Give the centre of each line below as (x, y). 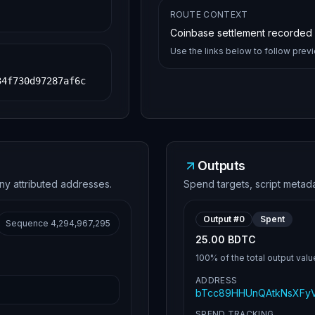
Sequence (28, 223)
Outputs (221, 166)
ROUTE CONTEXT (209, 14)
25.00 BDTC (226, 239)
